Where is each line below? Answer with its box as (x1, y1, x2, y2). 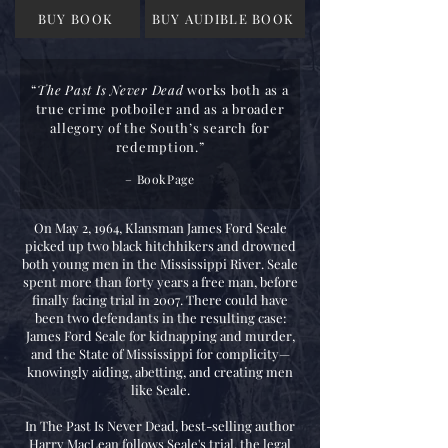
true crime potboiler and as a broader (35, 100, 285, 117)
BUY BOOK (37, 10, 114, 27)
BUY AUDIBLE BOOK (151, 10, 295, 27)
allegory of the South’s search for (50, 119, 270, 136)
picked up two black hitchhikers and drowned (24, 237, 296, 254)
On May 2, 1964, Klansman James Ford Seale (33, 219, 287, 236)
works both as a (187, 81, 289, 98)
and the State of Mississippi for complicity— (30, 345, 290, 362)
